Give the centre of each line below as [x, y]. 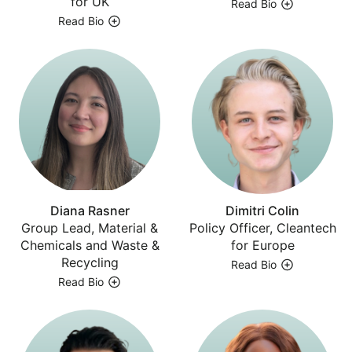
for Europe [262, 245]
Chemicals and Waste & [90, 245]
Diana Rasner [90, 210]
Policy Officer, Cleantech [262, 227]
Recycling [90, 262]
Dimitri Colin [262, 210]
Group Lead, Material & [90, 227]
